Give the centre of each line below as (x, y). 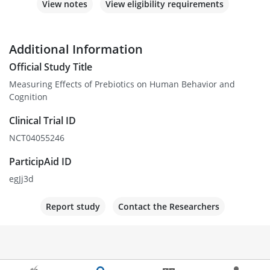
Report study (73, 207)
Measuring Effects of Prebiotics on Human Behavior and (122, 84)
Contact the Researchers (169, 207)
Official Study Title (51, 67)
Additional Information (76, 49)
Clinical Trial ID (42, 121)
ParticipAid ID (40, 162)
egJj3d (21, 179)
